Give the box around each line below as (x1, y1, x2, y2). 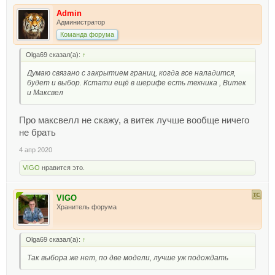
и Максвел (27, 88, 63, 97)
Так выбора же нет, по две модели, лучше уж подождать (27, 253, 228, 262)
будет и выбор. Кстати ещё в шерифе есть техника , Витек (27, 78, 246, 87)
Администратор (56, 18, 105, 26)
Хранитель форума (56, 203, 117, 211)
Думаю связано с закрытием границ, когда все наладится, (27, 68, 236, 77)
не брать (19, 127, 56, 137)
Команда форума (60, 30, 114, 38)
